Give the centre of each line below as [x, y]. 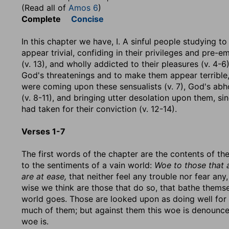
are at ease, [44, 176]
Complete [46, 19]
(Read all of [45, 8]
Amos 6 [83, 8]
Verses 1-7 [43, 131]
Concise [87, 19]
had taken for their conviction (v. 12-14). [99, 109]
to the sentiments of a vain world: [88, 165]
